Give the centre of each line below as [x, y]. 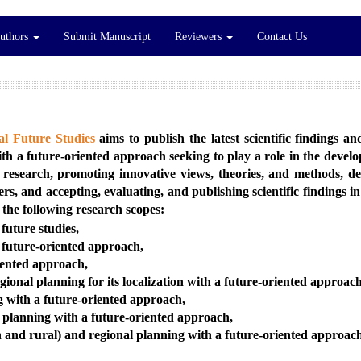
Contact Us [282, 36]
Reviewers [200, 36]
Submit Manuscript [107, 36]
